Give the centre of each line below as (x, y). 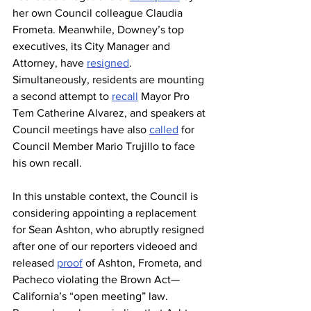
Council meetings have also (81, 129)
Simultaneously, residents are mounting (110, 79)
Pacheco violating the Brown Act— (96, 279)
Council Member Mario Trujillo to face (105, 146)
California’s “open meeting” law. (92, 296)
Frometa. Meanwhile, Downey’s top (100, 30)
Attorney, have (50, 63)
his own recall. (49, 163)
